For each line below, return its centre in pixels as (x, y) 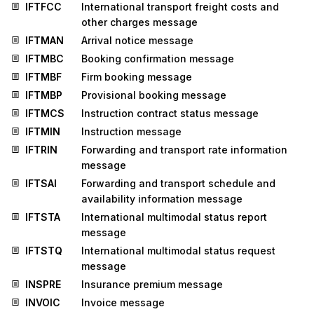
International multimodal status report (174, 217)
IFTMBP (44, 95)
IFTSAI (41, 184)
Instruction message (131, 132)
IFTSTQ (44, 251)
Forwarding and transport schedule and (178, 184)
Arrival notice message (137, 41)
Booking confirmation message (158, 59)
